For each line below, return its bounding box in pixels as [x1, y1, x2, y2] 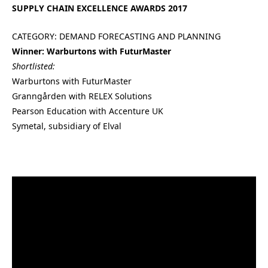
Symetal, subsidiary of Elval [12, 120, 121, 132]
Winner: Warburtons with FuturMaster [12, 45, 171, 57]
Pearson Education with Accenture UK [12, 105, 163, 117]
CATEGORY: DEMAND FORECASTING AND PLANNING [12, 30, 221, 42]
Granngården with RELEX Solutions [12, 90, 152, 102]
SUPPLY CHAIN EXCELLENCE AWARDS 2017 [12, 2, 187, 14]
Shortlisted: [12, 60, 55, 72]
